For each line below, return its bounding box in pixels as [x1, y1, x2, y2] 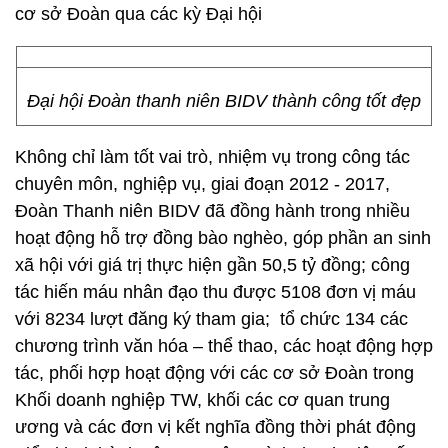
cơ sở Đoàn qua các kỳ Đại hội [15, 4, 262, 24]
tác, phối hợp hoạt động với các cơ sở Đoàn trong [15, 363, 414, 383]
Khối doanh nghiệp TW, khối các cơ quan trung [15, 390, 390, 410]
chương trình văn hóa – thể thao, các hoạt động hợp [15, 336, 433, 356]
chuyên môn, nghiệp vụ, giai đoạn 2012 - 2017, [15, 174, 390, 194]
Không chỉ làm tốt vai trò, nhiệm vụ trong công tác [15, 147, 410, 167]
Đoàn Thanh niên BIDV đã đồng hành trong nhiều [15, 201, 410, 221]
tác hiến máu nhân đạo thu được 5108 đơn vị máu [15, 282, 416, 302]
